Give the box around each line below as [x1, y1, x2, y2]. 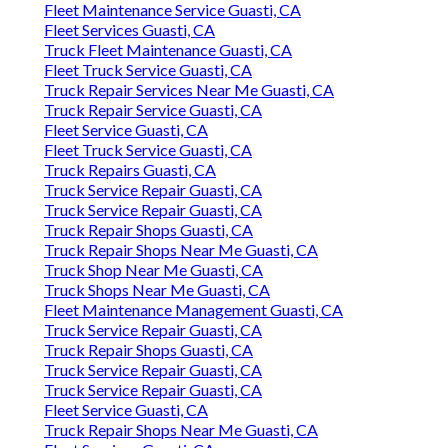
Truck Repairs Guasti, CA [44, 160, 216, 180]
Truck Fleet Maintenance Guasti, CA [44, 40, 292, 60]
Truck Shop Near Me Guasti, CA [44, 260, 263, 280]
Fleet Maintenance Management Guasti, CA [44, 300, 343, 320]
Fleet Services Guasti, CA [44, 20, 215, 40]
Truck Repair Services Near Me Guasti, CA [44, 80, 334, 100]
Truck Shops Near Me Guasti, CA [44, 280, 270, 300]
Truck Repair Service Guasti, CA [44, 100, 262, 120]
